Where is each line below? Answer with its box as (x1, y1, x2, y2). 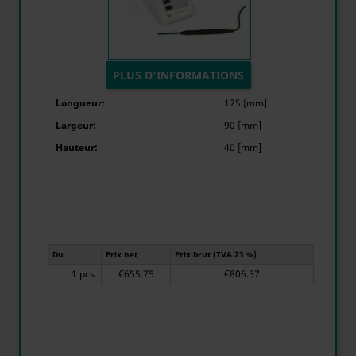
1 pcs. (79, 267, 97, 281)
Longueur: (56, 96, 105, 110)
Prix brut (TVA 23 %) (175, 249, 257, 260)
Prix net (106, 249, 137, 260)
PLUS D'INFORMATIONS (112, 68, 244, 83)
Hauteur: (56, 141, 98, 154)
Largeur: (56, 118, 96, 132)
